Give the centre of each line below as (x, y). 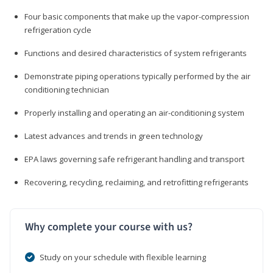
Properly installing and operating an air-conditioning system (134, 112)
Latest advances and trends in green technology (114, 136)
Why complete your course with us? (109, 227)
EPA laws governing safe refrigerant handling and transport (134, 159)
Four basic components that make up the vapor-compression (137, 16)
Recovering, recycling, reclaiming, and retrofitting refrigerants (136, 182)
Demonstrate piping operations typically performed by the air (137, 76)
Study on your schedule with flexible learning (123, 257)
